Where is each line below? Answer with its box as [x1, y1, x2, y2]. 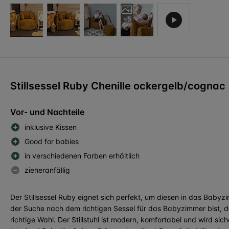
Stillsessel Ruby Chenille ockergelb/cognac [10, 80, 225, 92]
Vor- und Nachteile [10, 107, 84, 117]
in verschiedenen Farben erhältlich [25, 151, 140, 160]
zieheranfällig [25, 166, 70, 174]
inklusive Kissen [25, 123, 77, 131]
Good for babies [25, 137, 79, 146]
